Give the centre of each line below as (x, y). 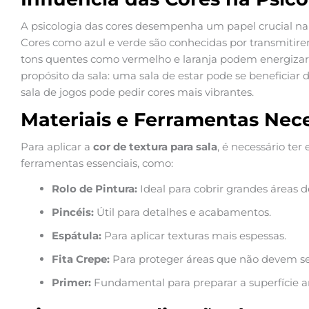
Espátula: (77, 236)
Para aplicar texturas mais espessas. (194, 236)
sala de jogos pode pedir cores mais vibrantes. (137, 92)
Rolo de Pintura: (94, 189)
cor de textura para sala (155, 147)
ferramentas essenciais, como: (97, 163)
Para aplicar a (57, 147)
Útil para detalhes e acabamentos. (182, 212)
